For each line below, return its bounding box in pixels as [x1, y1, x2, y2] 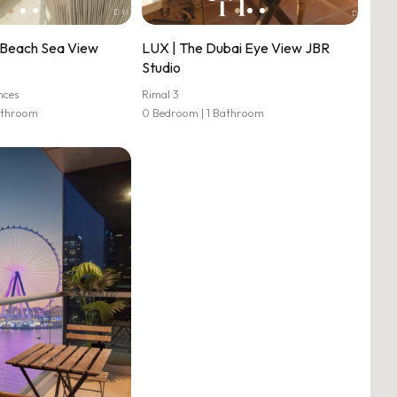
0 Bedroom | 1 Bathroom [142, 105, 265, 120]
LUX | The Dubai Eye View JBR [142, 39, 331, 57]
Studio [142, 58, 182, 76]
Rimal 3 [142, 87, 180, 101]
